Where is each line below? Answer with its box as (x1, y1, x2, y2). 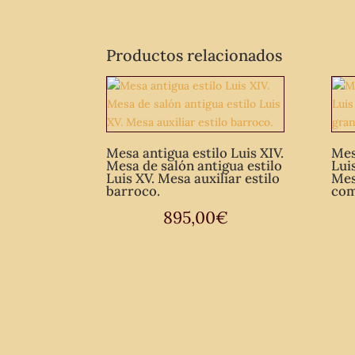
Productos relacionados (106, 45, 283, 65)
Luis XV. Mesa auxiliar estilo (106, 169, 281, 187)
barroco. (106, 181, 161, 200)
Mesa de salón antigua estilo (106, 156, 283, 174)
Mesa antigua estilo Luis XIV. (106, 143, 284, 162)
